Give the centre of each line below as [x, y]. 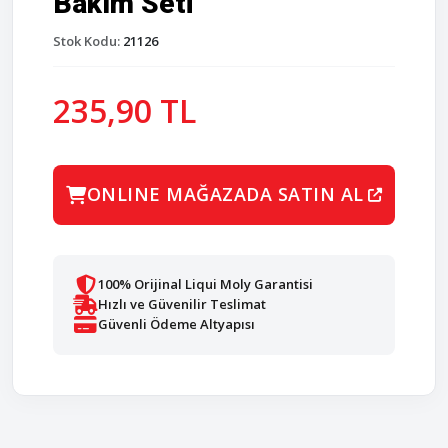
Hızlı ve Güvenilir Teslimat [182, 304]
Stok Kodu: [86, 40]
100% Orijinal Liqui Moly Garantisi [205, 284]
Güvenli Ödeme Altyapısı [176, 324]
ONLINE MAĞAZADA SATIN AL [225, 194]
